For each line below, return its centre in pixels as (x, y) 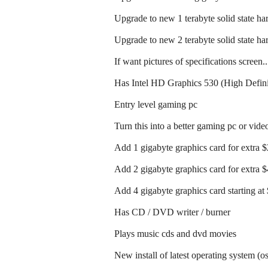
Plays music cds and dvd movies (175, 234)
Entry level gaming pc (156, 105)
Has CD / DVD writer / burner (172, 212)
